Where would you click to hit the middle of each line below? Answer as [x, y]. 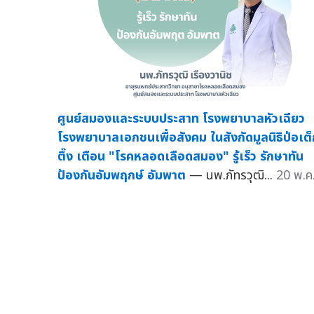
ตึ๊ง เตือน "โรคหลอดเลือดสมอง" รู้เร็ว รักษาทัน [180, 157]
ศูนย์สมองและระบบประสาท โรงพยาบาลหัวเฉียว [181, 119]
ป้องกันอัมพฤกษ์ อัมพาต [122, 176]
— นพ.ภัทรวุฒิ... [233, 176]
